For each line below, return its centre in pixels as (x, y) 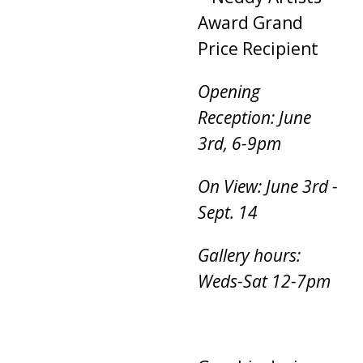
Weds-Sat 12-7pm (264, 282)
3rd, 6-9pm (239, 144)
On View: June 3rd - (267, 187)
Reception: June (254, 118)
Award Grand (250, 23)
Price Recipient (258, 49)
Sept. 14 (227, 213)
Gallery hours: (249, 256)
